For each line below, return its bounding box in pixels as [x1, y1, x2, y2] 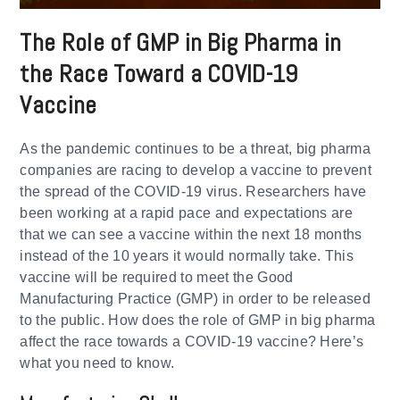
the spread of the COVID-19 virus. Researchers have [20, 183, 367, 199]
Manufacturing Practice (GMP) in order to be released [20, 290, 371, 306]
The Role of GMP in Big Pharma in [20, 26, 342, 58]
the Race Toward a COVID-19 [20, 57, 298, 89]
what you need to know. [20, 354, 175, 371]
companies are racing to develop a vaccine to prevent [20, 162, 372, 178]
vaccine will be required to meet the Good [20, 269, 294, 285]
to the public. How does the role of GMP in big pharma [20, 312, 376, 328]
